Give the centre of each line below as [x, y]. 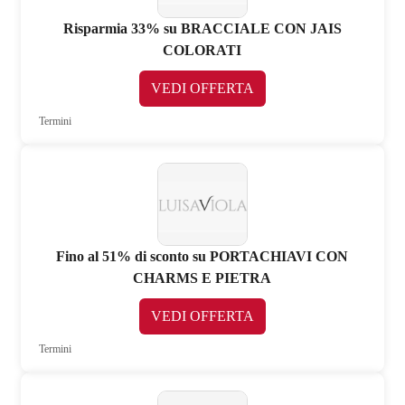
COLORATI [202, 51]
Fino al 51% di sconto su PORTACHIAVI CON [202, 256]
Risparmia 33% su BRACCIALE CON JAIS [202, 29]
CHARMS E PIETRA [202, 278]
